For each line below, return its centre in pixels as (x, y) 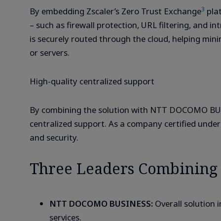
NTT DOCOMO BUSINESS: (101, 203)
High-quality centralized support (92, 81)
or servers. (50, 52)
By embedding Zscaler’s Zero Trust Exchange (115, 11)
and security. (54, 137)
